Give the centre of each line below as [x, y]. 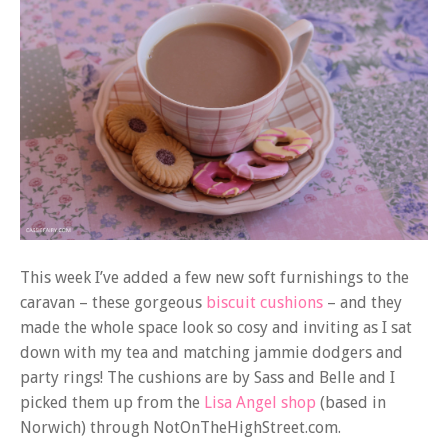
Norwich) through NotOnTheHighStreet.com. [180, 428]
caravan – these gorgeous [113, 303]
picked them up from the [112, 403]
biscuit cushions [264, 303]
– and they [362, 303]
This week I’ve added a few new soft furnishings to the [214, 278]
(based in [351, 403]
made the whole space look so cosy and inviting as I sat [216, 328]
